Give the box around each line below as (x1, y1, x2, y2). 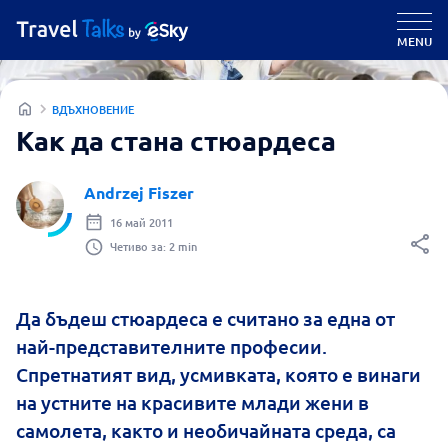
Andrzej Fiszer (84, 182, 194, 203)
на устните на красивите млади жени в (16, 390, 369, 415)
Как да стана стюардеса (16, 123, 336, 157)
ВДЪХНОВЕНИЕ (52, 100, 134, 118)
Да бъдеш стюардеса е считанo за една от (16, 306, 395, 331)
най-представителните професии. (16, 334, 327, 359)
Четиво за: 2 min (110, 238, 197, 255)
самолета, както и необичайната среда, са (16, 418, 396, 443)
